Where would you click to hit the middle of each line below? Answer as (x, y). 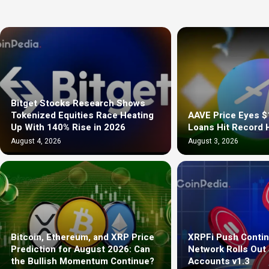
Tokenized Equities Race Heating (82, 116)
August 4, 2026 (36, 141)
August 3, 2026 (213, 141)
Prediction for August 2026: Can (80, 249)
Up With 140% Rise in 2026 (68, 128)
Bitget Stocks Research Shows (78, 104)
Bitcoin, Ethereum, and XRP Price (83, 237)
